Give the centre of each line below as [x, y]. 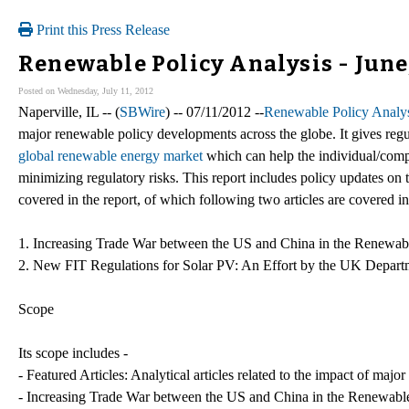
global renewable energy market [110, 155]
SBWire [142, 111]
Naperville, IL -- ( [69, 111]
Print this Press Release [101, 30]
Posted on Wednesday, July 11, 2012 [86, 90]
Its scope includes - [73, 352]
